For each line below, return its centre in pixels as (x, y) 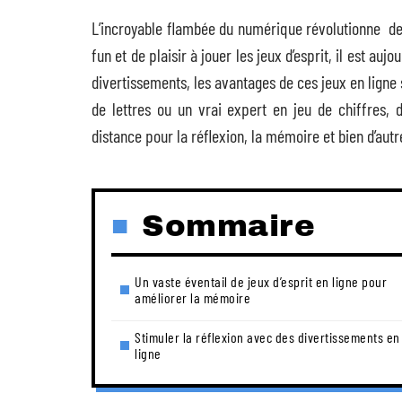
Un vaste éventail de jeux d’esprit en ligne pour (261, 281)
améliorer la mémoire (192, 297)
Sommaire (228, 226)
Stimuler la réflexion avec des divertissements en (267, 337)
